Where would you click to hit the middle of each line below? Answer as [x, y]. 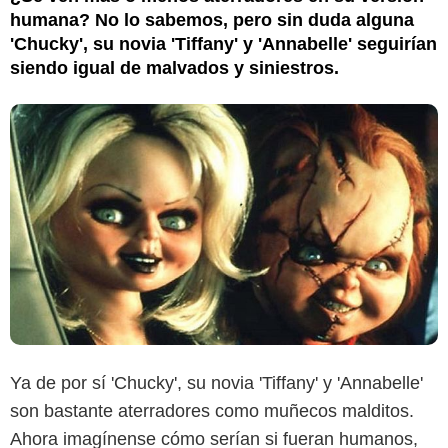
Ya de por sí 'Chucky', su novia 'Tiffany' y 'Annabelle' [216, 382]
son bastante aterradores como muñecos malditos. [212, 410]
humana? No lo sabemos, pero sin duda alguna [212, 19]
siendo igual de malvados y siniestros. [174, 67]
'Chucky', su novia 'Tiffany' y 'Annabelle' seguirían [223, 43]
